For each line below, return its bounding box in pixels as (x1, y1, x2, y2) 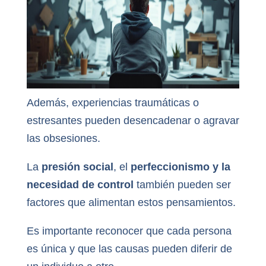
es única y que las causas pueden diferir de (26, 243, 232, 255)
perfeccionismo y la (130, 161, 230, 173)
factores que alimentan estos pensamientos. (26, 197, 236, 209)
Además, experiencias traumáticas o (26, 97, 199, 109)
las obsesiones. (26, 132, 100, 145)
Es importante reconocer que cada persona (26, 225, 232, 237)
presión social (41, 161, 113, 173)
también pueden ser (133, 179, 231, 191)
